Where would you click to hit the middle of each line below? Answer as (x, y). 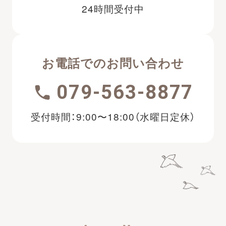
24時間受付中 (113, 8)
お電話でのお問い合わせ (113, 63)
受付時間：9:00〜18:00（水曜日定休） (113, 116)
